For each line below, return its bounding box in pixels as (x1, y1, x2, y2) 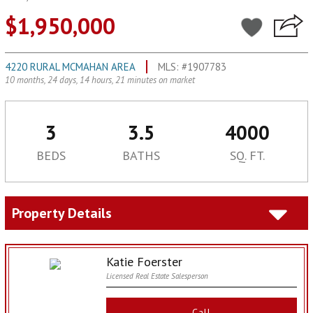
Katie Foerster (105, 253, 182, 270)
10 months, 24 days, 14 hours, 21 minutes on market (5, 73, 195, 86)
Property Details (12, 203, 112, 222)
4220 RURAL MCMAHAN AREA (5, 59, 136, 73)
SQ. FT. (229, 147, 265, 163)
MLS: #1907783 (158, 59, 226, 73)
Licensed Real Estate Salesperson (105, 270, 208, 281)
